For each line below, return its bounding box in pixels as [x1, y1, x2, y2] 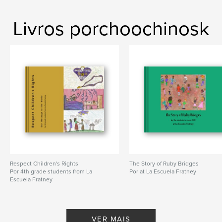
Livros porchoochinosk [12, 16, 210, 41]
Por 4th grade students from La [10, 167, 92, 175]
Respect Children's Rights [10, 160, 78, 167]
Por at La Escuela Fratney [129, 167, 197, 175]
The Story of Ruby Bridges [129, 160, 199, 167]
